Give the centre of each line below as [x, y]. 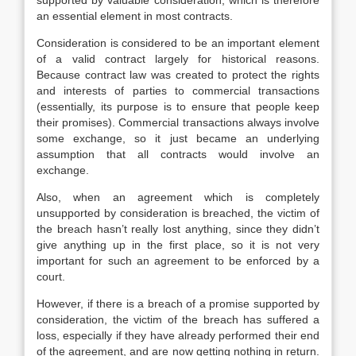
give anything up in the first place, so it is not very [178, 245]
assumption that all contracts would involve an [178, 154]
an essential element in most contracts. [135, 16]
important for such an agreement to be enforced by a [178, 261]
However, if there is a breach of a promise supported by [178, 304]
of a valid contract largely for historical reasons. [178, 59]
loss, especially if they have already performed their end [178, 335]
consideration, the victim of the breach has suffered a [178, 319]
